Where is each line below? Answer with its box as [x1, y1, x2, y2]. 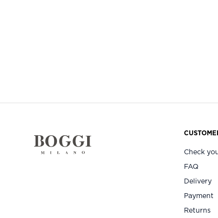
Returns [184, 207, 211, 214]
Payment [184, 192, 214, 200]
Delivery [184, 178, 212, 185]
